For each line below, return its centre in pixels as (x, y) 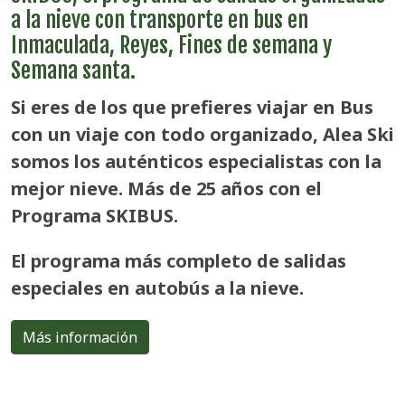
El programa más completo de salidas (179, 260)
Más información (80, 337)
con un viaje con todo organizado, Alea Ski (202, 134)
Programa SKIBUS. (94, 215)
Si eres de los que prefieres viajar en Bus (192, 107)
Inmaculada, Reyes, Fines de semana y (171, 45)
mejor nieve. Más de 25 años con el (166, 188)
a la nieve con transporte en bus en (160, 19)
